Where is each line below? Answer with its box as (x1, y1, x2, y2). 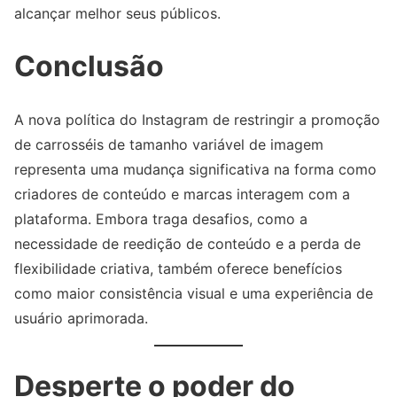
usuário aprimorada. (14, 308, 148, 327)
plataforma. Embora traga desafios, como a (14, 209, 307, 228)
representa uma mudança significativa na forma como (14, 160, 377, 178)
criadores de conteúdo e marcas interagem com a (14, 184, 350, 203)
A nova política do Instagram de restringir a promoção (14, 110, 380, 128)
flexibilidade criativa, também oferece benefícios (14, 259, 342, 277)
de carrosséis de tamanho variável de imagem (14, 135, 323, 153)
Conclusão (14, 48, 164, 83)
